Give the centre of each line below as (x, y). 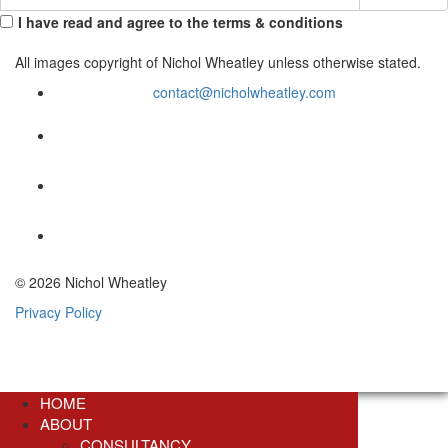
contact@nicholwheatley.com (244, 92)
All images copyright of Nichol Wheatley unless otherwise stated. (218, 62)
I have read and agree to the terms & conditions (180, 22)
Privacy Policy (58, 312)
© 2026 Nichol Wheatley (91, 282)
